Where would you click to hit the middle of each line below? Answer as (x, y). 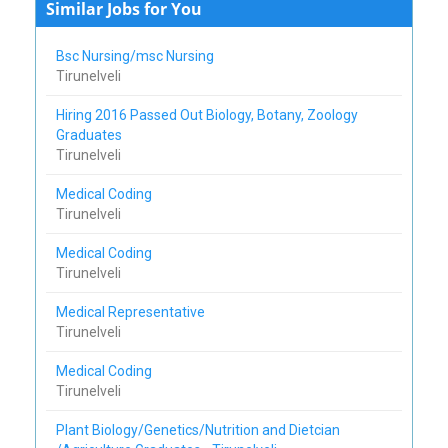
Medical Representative (132, 311)
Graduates (92, 134)
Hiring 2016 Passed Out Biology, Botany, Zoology (207, 114)
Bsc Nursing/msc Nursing (136, 55)
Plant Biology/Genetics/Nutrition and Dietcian (198, 429)
